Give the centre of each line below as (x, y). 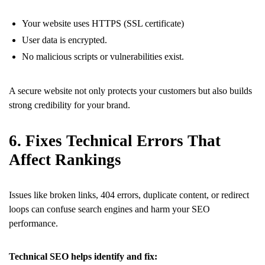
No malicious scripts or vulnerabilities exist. (103, 56)
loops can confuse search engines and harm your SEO (109, 209)
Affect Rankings (65, 159)
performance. (33, 223)
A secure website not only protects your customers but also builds (130, 91)
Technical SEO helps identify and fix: (83, 256)
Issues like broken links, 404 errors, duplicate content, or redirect (129, 195)
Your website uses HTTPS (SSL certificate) (103, 23)
